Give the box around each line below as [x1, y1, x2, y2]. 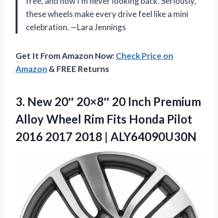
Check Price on [116, 50, 173, 61]
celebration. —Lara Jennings [26, 21, 126, 32]
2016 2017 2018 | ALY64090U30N [16, 129, 197, 144]
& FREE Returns [47, 63, 109, 74]
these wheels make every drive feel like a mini [26, 8, 188, 19]
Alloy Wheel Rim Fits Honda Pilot [16, 111, 192, 126]
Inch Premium [126, 94, 201, 109]
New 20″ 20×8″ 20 [27, 94, 126, 109]
